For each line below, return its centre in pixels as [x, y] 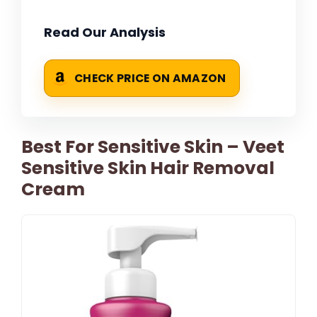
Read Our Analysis [105, 33]
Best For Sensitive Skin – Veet [153, 147]
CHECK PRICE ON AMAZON [150, 79]
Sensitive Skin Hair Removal [148, 168]
